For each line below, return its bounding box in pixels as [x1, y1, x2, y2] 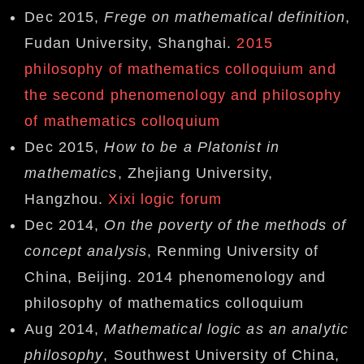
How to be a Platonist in [104, 139, 280, 156]
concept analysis [24, 243, 148, 260]
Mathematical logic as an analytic [104, 321, 349, 338]
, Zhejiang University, [117, 165, 273, 182]
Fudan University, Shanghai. [24, 35, 237, 52]
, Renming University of [147, 243, 319, 260]
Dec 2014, [24, 217, 105, 234]
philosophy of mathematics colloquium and [24, 61, 336, 78]
